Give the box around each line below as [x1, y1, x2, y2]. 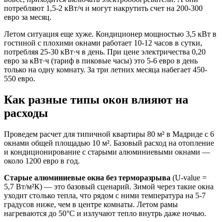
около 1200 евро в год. [4, 156, 80, 165]
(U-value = [170, 173, 207, 182]
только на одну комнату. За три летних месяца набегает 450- [4, 65, 207, 74]
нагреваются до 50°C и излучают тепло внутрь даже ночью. [4, 209, 206, 218]
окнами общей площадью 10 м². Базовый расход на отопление [4, 138, 214, 147]
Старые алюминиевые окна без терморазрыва [4, 173, 170, 182]
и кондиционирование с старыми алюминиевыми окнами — [4, 147, 210, 156]
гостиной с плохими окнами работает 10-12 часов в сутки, [4, 38, 202, 47]
